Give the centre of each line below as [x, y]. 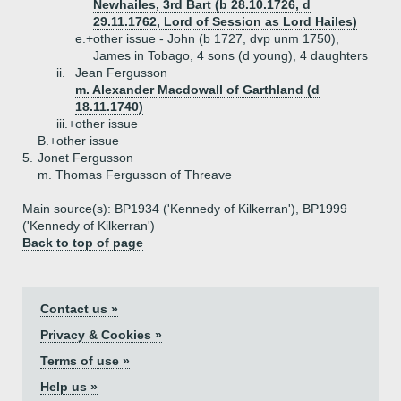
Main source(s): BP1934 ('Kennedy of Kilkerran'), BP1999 [185, 209]
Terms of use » [85, 361]
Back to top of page [83, 243]
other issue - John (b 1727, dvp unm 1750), [216, 38]
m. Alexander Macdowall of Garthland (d [197, 90]
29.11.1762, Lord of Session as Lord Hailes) [225, 21]
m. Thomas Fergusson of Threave [135, 175]
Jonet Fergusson [85, 158]
